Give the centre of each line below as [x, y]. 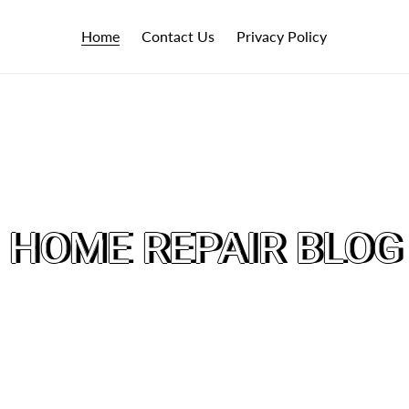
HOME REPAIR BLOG [204, 248]
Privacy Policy [282, 36]
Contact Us [178, 36]
